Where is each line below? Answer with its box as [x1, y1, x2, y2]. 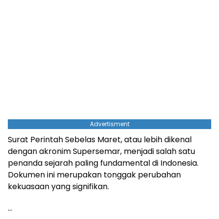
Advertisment [89, 119, 130, 128]
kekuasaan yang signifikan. [8, 180, 109, 192]
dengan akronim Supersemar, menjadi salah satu [8, 145, 195, 157]
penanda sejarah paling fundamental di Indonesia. [8, 157, 198, 169]
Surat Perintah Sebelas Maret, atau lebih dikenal [8, 133, 192, 145]
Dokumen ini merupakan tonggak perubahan [8, 169, 181, 180]
